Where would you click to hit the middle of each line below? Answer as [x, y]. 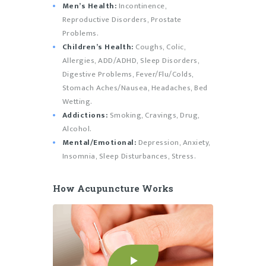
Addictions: [85, 115]
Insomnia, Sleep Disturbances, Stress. [129, 156]
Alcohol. [77, 129]
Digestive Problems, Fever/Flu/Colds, [128, 75]
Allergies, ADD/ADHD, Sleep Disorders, [131, 61]
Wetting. [77, 102]
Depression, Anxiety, [173, 143]
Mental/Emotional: [99, 143]
